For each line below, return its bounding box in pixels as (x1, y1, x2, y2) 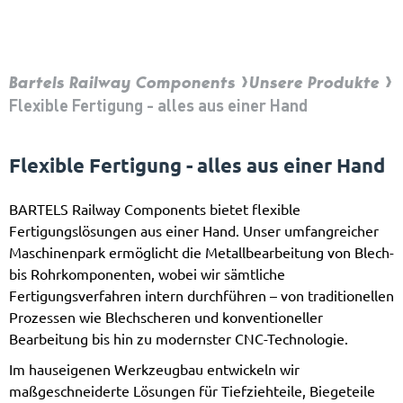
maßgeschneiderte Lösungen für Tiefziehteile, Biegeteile (9, 382, 375, 399)
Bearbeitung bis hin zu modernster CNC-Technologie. (9, 330, 348, 347)
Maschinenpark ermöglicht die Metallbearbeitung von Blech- (9, 244, 394, 261)
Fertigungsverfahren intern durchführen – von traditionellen (9, 287, 394, 304)
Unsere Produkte (249, 71, 380, 93)
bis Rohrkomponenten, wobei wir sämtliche (9, 265, 285, 282)
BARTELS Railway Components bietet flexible (9, 201, 300, 218)
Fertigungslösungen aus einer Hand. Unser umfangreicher (9, 222, 379, 239)
